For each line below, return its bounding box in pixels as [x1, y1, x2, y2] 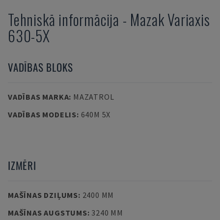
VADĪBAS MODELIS [8, 110, 77, 119]
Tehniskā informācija [8, 8, 120, 30]
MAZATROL [73, 92, 114, 102]
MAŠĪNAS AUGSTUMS [8, 208, 87, 218]
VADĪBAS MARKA [8, 92, 69, 102]
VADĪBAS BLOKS [8, 59, 73, 75]
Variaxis [167, 8, 210, 30]
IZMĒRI [8, 158, 36, 173]
